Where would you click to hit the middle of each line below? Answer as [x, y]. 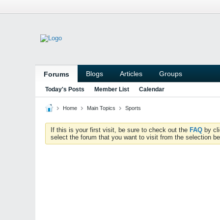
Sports [133, 108]
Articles [131, 74]
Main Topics [101, 108]
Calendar [152, 89]
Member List [112, 89]
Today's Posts [65, 89]
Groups [171, 74]
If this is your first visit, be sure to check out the [120, 130]
